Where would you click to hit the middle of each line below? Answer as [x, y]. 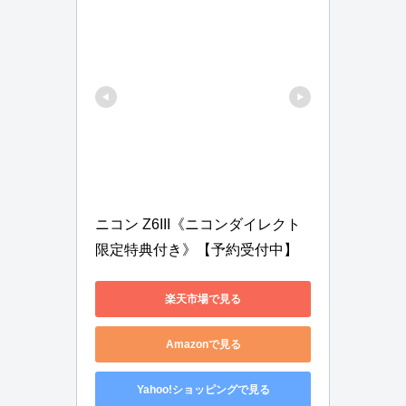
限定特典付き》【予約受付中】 [197, 250]
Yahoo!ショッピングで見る [203, 389]
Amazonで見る [203, 344]
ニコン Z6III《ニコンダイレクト [198, 225]
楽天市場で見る [203, 299]
